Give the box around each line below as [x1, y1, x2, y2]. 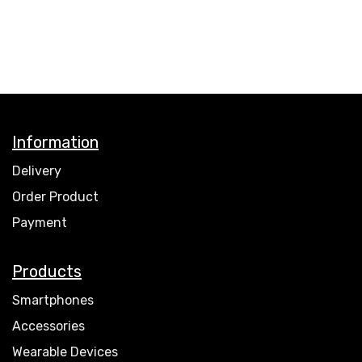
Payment [12, 215, 67, 230]
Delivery [12, 163, 61, 179]
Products [12, 262, 82, 281]
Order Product [12, 189, 99, 204]
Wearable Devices [12, 344, 118, 360]
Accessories [12, 318, 85, 334]
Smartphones [12, 293, 94, 308]
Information [12, 133, 99, 152]
